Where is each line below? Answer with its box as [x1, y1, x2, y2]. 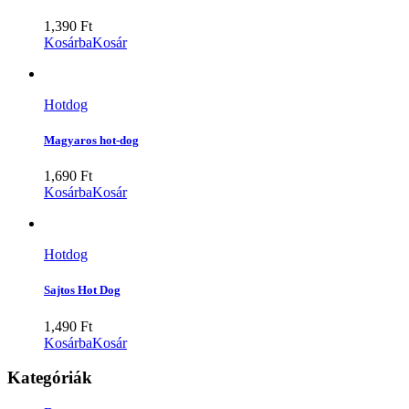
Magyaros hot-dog [44, 133, 139, 148]
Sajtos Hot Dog [44, 283, 121, 298]
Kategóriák [7, 368, 92, 388]
